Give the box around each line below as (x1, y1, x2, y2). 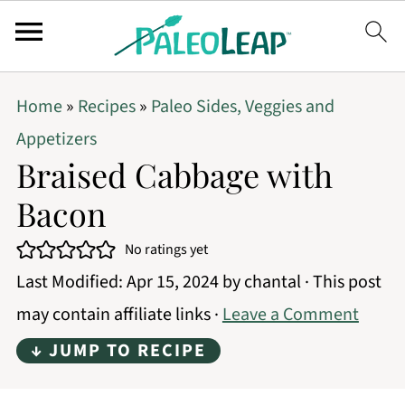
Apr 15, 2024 (126, 269, 219, 295)
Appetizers (15, 127, 97, 152)
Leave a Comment (221, 302, 359, 327)
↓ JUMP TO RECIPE (30, 338, 206, 363)
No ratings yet (124, 240, 208, 259)
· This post (300, 269, 381, 295)
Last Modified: (15, 269, 127, 295)
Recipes (77, 94, 136, 119)
